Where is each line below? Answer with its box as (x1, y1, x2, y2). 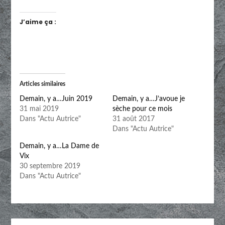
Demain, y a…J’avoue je (113, 95, 185, 102)
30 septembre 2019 (19, 162, 80, 170)
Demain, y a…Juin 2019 (19, 95, 92, 102)
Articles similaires (19, 80, 65, 87)
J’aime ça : (19, 17, 56, 26)
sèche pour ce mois (113, 105, 172, 113)
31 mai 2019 (19, 105, 59, 113)
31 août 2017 (113, 115, 155, 123)
